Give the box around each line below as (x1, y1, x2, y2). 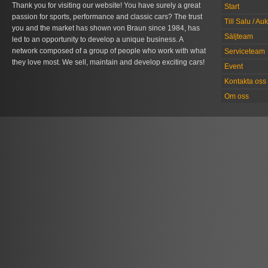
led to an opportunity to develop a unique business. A (12, 35, 183, 44)
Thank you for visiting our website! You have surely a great (12, 1, 200, 10)
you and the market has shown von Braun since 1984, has (12, 24, 200, 32)
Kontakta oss (224, 77, 266, 86)
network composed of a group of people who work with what (12, 47, 206, 55)
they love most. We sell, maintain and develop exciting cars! (12, 58, 205, 66)
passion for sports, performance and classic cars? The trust (12, 13, 202, 21)
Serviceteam (224, 47, 265, 56)
